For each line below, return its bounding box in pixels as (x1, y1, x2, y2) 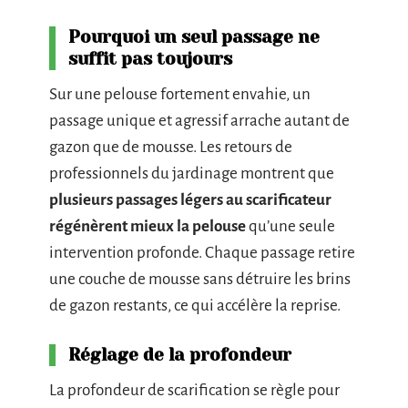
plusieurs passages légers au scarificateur (49, 191, 331, 209)
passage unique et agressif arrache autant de (49, 112, 350, 130)
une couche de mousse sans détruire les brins (49, 270, 351, 289)
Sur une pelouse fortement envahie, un (49, 86, 311, 104)
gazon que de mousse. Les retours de (49, 138, 292, 157)
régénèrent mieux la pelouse (49, 218, 246, 236)
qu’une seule (246, 218, 335, 236)
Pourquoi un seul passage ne (68, 27, 320, 48)
